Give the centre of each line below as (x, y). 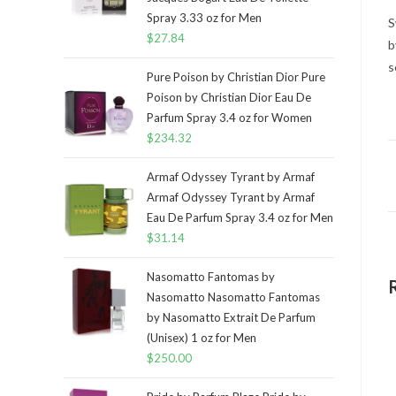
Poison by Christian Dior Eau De (229, 97)
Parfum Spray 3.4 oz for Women (229, 118)
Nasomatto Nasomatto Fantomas (233, 297)
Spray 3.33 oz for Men (204, 18)
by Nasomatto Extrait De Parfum (231, 317)
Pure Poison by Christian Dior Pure (236, 77)
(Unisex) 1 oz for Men (202, 338)
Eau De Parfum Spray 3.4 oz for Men (240, 217)
